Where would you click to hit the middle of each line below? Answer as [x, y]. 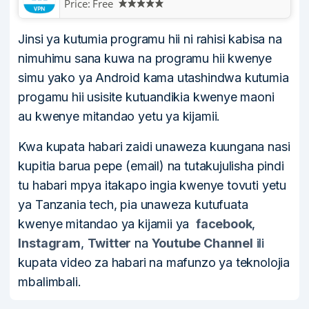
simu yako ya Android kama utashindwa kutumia [153, 78]
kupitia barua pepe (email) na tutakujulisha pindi [151, 166]
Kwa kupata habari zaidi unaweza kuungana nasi [154, 147]
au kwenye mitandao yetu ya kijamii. [119, 117]
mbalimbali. [50, 282]
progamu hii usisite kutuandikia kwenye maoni [146, 97]
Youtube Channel [202, 243]
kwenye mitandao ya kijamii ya [107, 224]
